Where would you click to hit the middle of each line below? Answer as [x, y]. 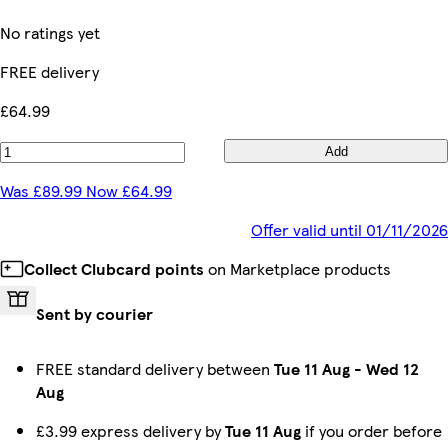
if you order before [371, 430]
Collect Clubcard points [114, 268]
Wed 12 [392, 368]
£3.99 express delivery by [130, 430]
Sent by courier [94, 313]
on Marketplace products [297, 268]
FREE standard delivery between [155, 368]
